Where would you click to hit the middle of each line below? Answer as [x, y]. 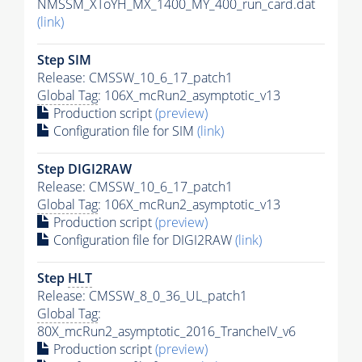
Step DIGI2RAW [84, 169]
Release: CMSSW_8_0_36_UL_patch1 [142, 296]
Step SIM [64, 60]
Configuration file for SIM [124, 131]
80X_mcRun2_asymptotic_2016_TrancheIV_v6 [166, 332]
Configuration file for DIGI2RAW [143, 240]
